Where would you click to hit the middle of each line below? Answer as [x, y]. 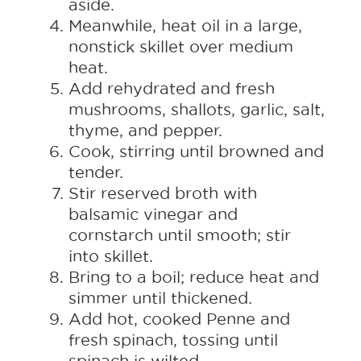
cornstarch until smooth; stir [180, 235]
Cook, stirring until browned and [196, 151]
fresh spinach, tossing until [173, 340]
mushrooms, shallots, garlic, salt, [197, 110]
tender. [96, 172]
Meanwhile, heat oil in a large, [185, 26]
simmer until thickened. [160, 298]
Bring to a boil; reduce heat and [194, 277]
